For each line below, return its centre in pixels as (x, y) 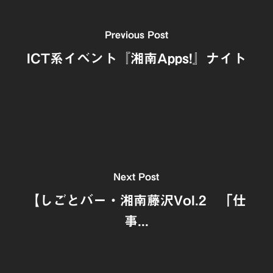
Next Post (136, 177)
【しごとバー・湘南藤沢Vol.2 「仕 (136, 200)
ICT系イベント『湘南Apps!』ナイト (136, 58)
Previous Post (136, 35)
